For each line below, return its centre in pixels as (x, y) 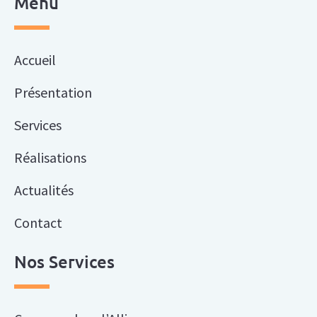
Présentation (53, 93)
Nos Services (64, 262)
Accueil (35, 60)
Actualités (44, 190)
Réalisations (50, 158)
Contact (38, 223)
